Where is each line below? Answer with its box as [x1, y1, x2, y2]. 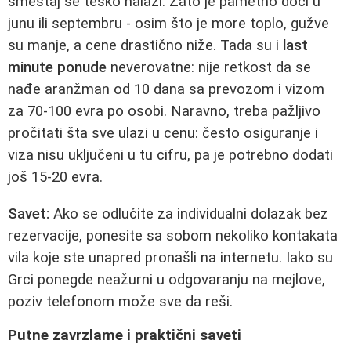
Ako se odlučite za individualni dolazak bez [49, 204, 328, 223]
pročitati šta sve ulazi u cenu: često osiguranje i [8, 124, 318, 142]
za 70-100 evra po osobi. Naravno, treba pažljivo [8, 102, 320, 120]
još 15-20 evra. [8, 168, 103, 186]
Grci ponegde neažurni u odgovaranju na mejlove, [8, 270, 325, 288]
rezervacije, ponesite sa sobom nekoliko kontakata [8, 226, 338, 244]
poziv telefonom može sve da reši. [8, 292, 233, 310]
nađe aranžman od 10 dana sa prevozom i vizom [8, 80, 324, 98]
